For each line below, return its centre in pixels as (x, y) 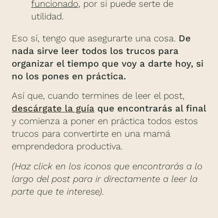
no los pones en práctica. (69, 77)
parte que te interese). (58, 191)
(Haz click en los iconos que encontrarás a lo (107, 166)
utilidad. (47, 17)
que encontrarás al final (150, 109)
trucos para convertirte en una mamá (91, 134)
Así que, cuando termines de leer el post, (98, 96)
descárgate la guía (53, 109)
